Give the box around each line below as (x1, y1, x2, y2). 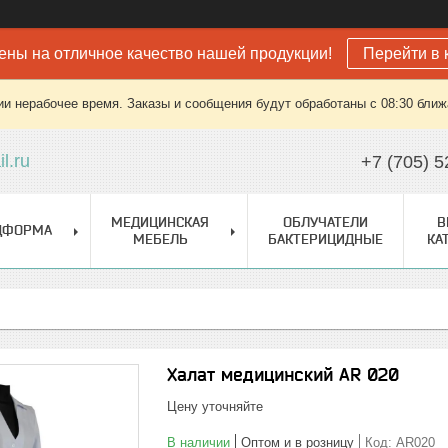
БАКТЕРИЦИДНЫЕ (268, 231, 383, 247)
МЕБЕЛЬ (132, 231, 188, 247)
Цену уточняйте (167, 399, 263, 414)
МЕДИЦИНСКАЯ (111, 214, 209, 230)
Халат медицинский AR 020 (167, 364, 399, 385)
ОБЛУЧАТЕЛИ (283, 214, 368, 230)
